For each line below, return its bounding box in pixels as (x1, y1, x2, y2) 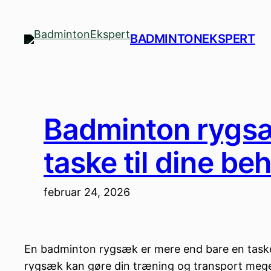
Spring (4, 6, 38, 19)
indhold (4, 40, 42, 53)
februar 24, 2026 (44, 185, 130, 198)
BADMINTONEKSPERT (130, 31, 255, 47)
